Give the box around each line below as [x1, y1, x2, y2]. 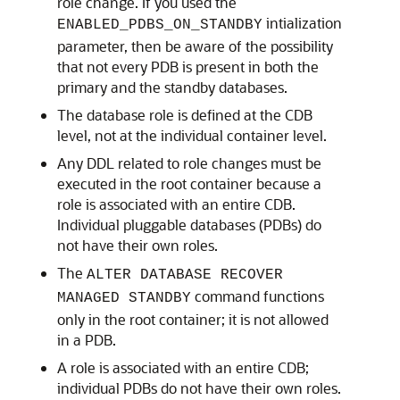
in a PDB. [57, 330, 116, 349]
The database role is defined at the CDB [57, 105, 312, 124]
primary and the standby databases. [57, 78, 287, 96]
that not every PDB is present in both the [57, 57, 319, 76]
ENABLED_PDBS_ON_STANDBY [57, 17, 262, 33]
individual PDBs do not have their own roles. [57, 379, 341, 397]
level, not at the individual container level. [57, 126, 327, 145]
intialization [262, 13, 342, 32]
